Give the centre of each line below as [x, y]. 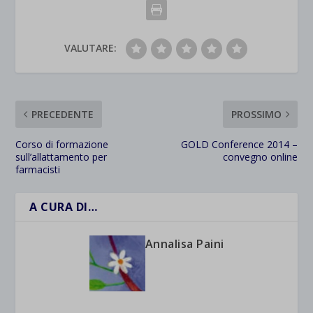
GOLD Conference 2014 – [239, 145]
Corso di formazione [62, 145]
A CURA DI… [64, 207]
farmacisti [38, 170]
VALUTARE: [90, 48]
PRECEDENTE [63, 115]
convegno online [260, 157]
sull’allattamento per [61, 157]
